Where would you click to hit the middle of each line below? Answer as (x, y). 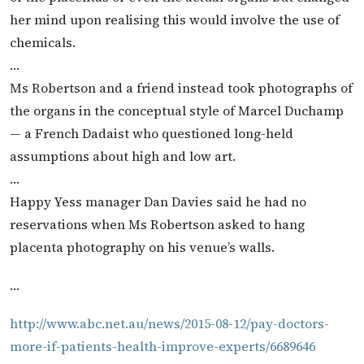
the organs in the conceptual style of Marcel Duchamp (177, 110)
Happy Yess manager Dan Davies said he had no (158, 201)
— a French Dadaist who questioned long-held (152, 133)
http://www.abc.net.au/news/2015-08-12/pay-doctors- (169, 324)
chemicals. (43, 42)
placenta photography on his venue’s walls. (142, 247)
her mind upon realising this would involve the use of (175, 19)
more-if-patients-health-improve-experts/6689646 (162, 347)
